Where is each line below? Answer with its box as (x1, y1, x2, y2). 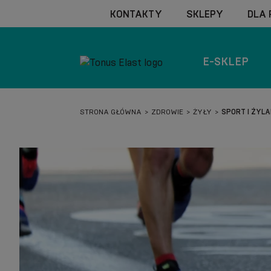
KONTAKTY (110, 8, 162, 20)
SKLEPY (186, 8, 223, 20)
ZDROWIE (151, 107, 183, 116)
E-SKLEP (203, 54, 249, 68)
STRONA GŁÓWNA (80, 107, 142, 116)
